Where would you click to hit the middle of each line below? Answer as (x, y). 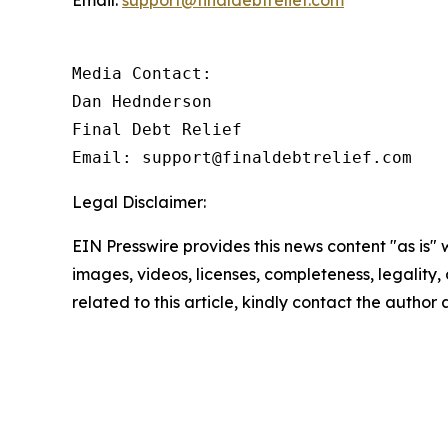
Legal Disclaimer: (139, 202)
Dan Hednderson (142, 101)
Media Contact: (142, 73)
